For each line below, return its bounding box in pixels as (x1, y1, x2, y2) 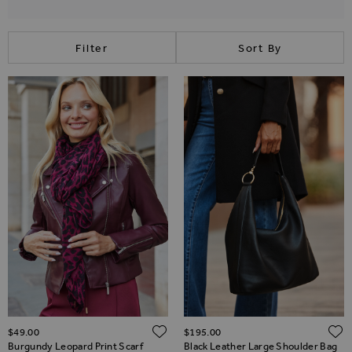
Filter (75, 41, 108, 56)
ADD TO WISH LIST (168, 321, 313, 339)
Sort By (237, 41, 283, 56)
